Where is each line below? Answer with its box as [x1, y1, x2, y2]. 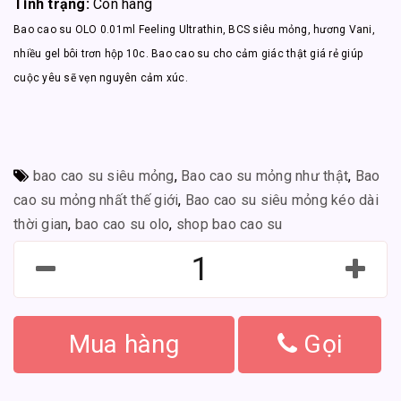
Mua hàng [68, 328, 179, 359]
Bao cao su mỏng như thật [181, 166, 348, 184]
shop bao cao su [175, 215, 283, 233]
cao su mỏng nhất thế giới [13, 191, 179, 209]
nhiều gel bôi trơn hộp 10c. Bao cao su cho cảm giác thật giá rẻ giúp [13, 47, 363, 60]
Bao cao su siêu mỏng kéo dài [184, 191, 379, 209]
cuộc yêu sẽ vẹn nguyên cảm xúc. [13, 71, 188, 84]
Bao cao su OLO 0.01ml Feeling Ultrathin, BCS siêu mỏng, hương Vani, [13, 22, 375, 36]
